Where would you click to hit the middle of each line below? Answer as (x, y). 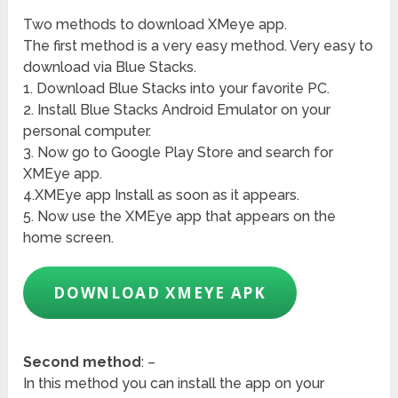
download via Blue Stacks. (110, 68)
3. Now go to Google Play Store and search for (179, 153)
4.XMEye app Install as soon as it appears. (162, 195)
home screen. (69, 238)
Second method (83, 362)
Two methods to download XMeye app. (155, 25)
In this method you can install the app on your (174, 384)
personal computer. (88, 131)
